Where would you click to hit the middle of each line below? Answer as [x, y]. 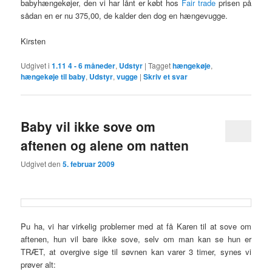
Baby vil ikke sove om [88, 127]
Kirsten [33, 41]
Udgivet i [36, 65]
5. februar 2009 [89, 164]
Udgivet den [42, 164]
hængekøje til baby [53, 76]
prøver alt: [39, 264]
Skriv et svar [166, 76]
